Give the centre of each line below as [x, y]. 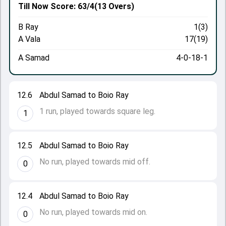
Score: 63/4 [71, 6]
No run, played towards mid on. [93, 212]
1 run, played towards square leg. [97, 111]
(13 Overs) [114, 6]
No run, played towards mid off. [95, 162]
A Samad [34, 58]
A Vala [29, 39]
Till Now [33, 6]
